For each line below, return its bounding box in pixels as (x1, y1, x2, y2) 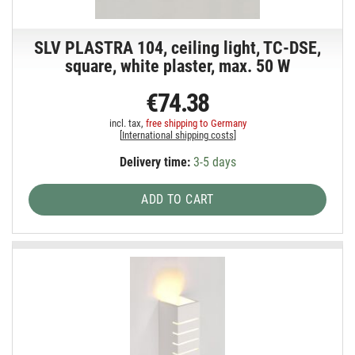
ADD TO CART (141, 192, 214, 208)
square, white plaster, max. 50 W (65, 56, 291, 77)
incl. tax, (109, 117, 146, 130)
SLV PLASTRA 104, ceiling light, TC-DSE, (34, 38, 322, 59)
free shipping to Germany (145, 117, 246, 130)
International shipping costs (121, 129, 234, 142)
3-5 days (189, 155, 236, 170)
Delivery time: (119, 155, 190, 170)
